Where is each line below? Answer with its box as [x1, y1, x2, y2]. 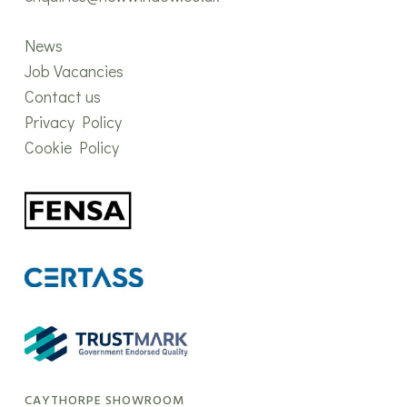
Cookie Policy [24, 136, 119, 159]
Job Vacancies [24, 60, 124, 83]
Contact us [24, 85, 101, 108]
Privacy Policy [24, 111, 122, 134]
